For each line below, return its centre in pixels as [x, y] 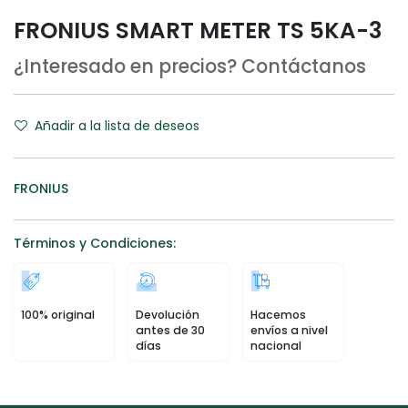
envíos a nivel [289, 331]
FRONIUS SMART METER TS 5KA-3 [198, 31]
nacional [277, 346]
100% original [58, 315]
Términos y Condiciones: [95, 244]
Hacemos [278, 315]
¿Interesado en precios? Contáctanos [190, 67]
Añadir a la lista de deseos [117, 126]
